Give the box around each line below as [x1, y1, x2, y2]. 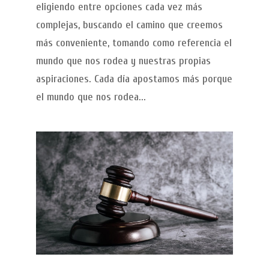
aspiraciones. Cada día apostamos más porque [35, 72, 232, 85]
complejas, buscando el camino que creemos [35, 18, 223, 31]
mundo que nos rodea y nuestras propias [35, 54, 211, 67]
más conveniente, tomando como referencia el [35, 36, 232, 49]
